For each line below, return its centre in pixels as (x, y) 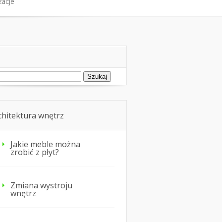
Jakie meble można (45, 144)
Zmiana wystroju (41, 186)
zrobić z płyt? (35, 152)
